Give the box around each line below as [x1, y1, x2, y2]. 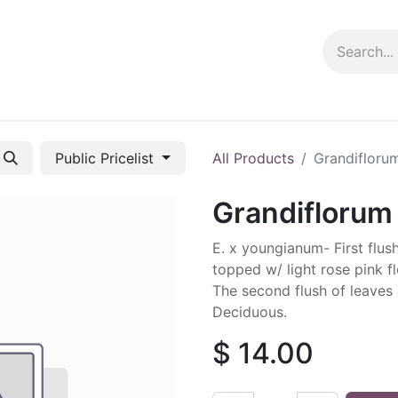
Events [60, 90, 105, 107]
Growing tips [119, 90, 205, 107]
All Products [212, 149, 294, 167]
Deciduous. [212, 303, 287, 321]
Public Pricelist [55, 149, 159, 167]
